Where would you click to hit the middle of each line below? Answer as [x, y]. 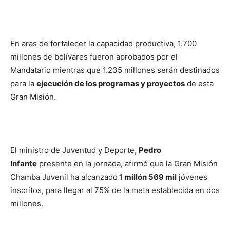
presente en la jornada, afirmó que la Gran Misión [127, 164]
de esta [199, 83]
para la [23, 83]
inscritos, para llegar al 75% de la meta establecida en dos [115, 190]
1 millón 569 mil [147, 177]
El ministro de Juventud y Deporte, [74, 150]
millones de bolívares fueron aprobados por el [94, 57]
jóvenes [192, 177]
